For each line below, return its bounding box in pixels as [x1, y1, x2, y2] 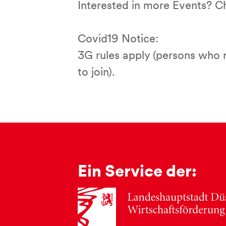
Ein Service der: [78, 164, 197, 181]
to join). [78, 67, 115, 79]
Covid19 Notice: [78, 34, 158, 45]
